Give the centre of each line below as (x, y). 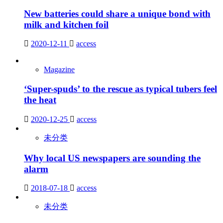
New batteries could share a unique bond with (117, 13)
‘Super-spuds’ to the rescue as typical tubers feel (120, 89)
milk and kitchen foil (66, 24)
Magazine (59, 70)
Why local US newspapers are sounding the (112, 158)
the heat (40, 100)
